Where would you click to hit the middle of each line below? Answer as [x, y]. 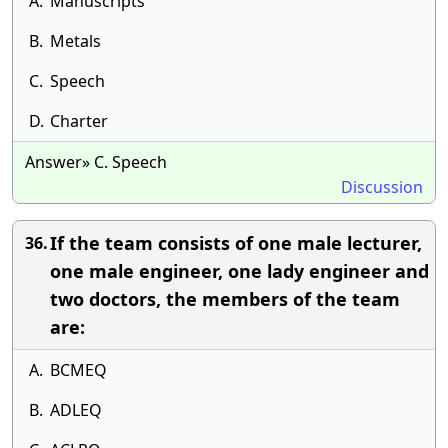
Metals [75, 41]
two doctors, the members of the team [225, 299]
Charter [79, 121]
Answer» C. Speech [96, 162]
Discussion [382, 187]
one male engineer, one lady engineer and [239, 271]
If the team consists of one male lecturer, [236, 243]
